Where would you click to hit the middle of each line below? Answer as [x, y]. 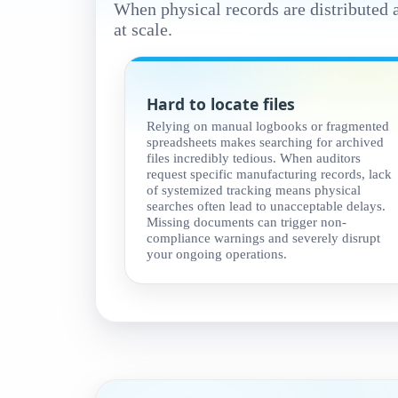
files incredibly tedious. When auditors [254, 158]
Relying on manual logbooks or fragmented [268, 126]
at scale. [143, 29]
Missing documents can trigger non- [247, 222]
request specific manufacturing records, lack [269, 174]
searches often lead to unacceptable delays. [266, 206]
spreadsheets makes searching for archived [265, 142]
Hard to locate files [221, 104]
